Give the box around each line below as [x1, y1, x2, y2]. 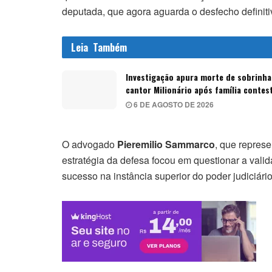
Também [93, 39, 127, 55]
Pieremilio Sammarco [117, 137, 215, 152]
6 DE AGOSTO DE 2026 [132, 98, 214, 110]
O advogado [62, 137, 117, 152]
